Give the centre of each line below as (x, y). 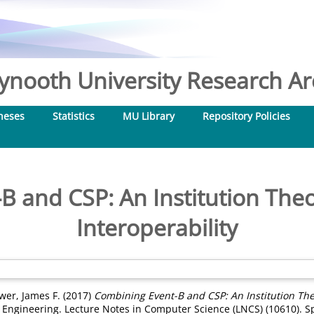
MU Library (149, 116)
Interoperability (157, 227)
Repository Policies (246, 116)
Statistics (74, 116)
